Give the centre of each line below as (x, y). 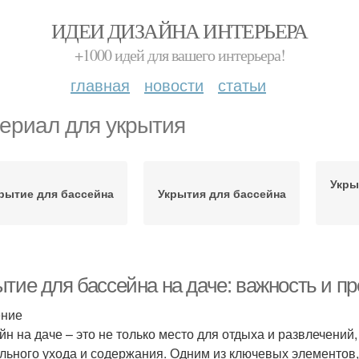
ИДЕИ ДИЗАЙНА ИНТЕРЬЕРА (179, 30)
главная (100, 85)
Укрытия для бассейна (222, 193)
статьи (242, 85)
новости (174, 85)
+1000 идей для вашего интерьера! (179, 55)
